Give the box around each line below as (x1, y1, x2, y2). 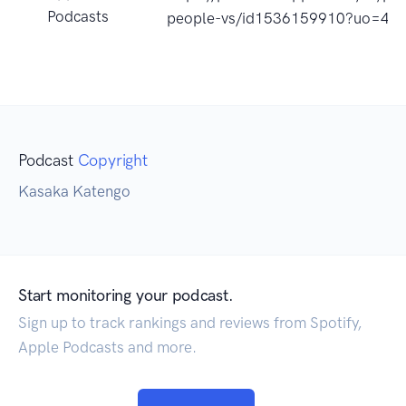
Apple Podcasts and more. (18, 337, 197, 356)
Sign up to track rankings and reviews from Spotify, (18, 313, 362, 332)
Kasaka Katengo (18, 181, 130, 200)
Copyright (77, 150, 148, 170)
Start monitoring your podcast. (18, 285, 234, 305)
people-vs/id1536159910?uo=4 (167, 8, 390, 27)
